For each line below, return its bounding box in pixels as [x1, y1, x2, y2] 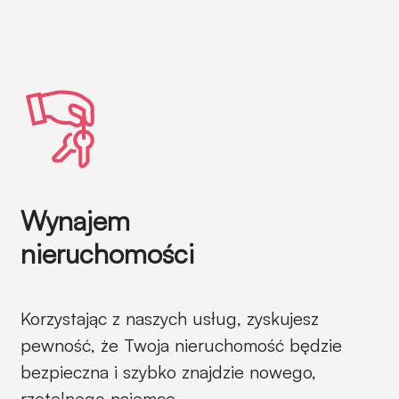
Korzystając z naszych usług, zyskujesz [20, 307, 319, 330]
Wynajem [20, 204, 130, 237]
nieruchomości [20, 237, 194, 270]
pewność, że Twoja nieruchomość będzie [20, 334, 342, 356]
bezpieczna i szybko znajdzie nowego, [20, 361, 316, 383]
